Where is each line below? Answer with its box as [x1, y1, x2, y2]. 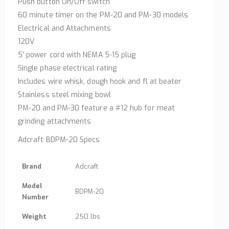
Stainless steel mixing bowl [18, 90, 111, 100]
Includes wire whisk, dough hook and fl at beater [18, 77, 182, 87]
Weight [22, 212, 47, 221]
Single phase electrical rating [18, 63, 117, 74]
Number [22, 193, 49, 202]
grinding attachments [18, 117, 91, 127]
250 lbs [75, 212, 100, 221]
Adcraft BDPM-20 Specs [18, 135, 100, 145]
